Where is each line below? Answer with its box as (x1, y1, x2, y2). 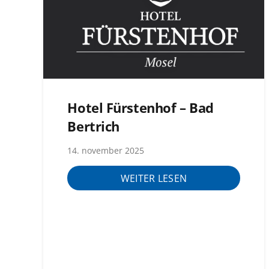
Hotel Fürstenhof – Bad (67, 98, 214, 117)
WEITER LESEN (120, 171, 187, 185)
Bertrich (67, 116, 119, 136)
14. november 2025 (67, 145, 145, 157)
